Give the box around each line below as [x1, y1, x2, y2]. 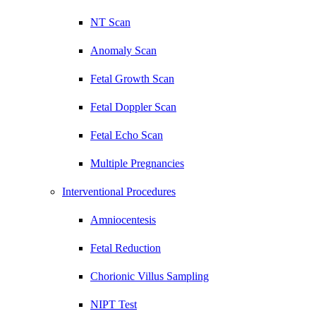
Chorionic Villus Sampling [90, 270, 209, 282]
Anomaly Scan [90, 44, 157, 56]
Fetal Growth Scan [90, 73, 174, 85]
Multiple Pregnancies [90, 157, 184, 169]
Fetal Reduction [90, 242, 161, 254]
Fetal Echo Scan [90, 129, 163, 141]
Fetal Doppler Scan [90, 101, 176, 113]
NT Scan [90, 16, 130, 28]
